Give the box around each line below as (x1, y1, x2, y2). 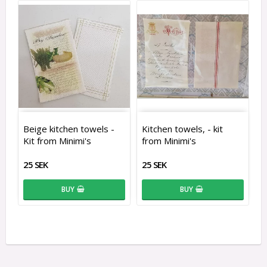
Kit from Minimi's (23, 134, 91, 147)
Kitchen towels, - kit (142, 122, 223, 135)
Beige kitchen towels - (23, 122, 114, 135)
